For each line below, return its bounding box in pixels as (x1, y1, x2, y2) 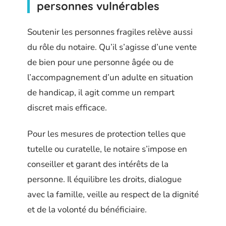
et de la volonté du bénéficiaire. (27, 204, 147, 216)
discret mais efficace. (27, 101, 107, 114)
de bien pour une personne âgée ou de (27, 56, 174, 68)
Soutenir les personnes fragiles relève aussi (27, 26, 193, 38)
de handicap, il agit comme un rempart (27, 86, 175, 98)
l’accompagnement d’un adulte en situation (27, 71, 193, 83)
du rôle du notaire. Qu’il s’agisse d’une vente (27, 41, 197, 53)
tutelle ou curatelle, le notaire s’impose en (27, 143, 187, 155)
